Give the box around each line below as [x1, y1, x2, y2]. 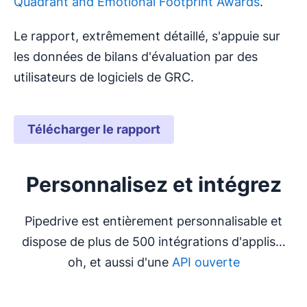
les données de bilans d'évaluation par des [14, 49, 258, 64]
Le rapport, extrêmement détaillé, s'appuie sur [14, 28, 280, 43]
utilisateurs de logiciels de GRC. [14, 69, 194, 84]
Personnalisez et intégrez [25, 171, 282, 197]
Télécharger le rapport [27, 121, 160, 136]
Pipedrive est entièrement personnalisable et [25, 213, 282, 228]
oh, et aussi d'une [67, 254, 172, 269]
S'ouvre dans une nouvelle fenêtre [93, 129, 298, 144]
